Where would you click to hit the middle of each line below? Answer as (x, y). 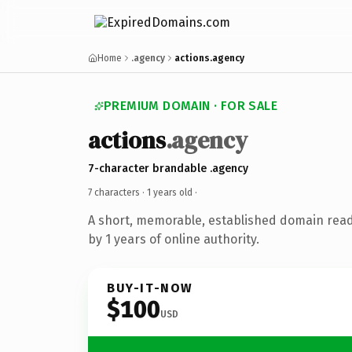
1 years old (170, 192)
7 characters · (117, 192)
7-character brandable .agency (168, 168)
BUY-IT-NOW (150, 288)
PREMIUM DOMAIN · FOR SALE (191, 106)
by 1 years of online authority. (174, 239)
